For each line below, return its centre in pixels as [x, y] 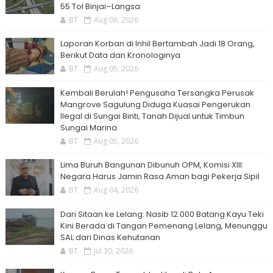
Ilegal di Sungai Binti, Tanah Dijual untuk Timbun [152, 116]
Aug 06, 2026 [116, 20]
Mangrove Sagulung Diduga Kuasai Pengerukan [155, 105]
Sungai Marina [88, 128]
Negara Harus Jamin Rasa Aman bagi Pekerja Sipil [160, 176]
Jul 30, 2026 [113, 251]
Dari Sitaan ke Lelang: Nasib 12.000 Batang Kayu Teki [162, 214]
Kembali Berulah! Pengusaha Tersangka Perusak [157, 93]
